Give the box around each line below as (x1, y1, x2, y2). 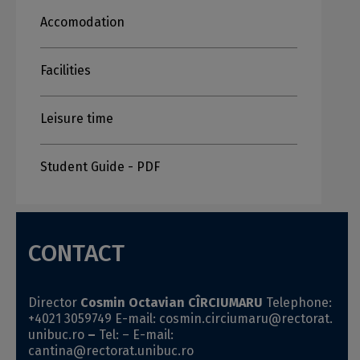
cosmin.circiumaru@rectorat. (159, 311, 333, 326)
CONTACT (28, 239, 125, 268)
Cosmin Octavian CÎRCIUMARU (80, 295, 263, 310)
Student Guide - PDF (40, 159, 160, 174)
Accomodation (40, 14, 125, 30)
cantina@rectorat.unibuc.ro (28, 343, 194, 358)
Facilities (40, 63, 91, 78)
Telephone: (266, 295, 332, 310)
